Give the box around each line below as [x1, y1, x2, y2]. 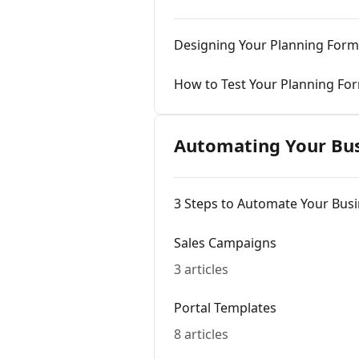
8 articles [174, 325, 228, 343]
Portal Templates [174, 299, 276, 317]
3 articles [174, 260, 228, 278]
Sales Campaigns [174, 234, 276, 252]
